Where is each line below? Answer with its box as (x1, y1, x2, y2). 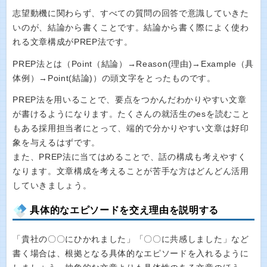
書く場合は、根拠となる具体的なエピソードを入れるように (13, 249, 249, 258)
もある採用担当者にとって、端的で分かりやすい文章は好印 (13, 124, 249, 133)
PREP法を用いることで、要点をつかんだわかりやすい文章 (13, 95, 247, 104)
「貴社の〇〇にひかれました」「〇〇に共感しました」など (13, 235, 249, 244)
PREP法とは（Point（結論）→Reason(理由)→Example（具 (13, 59, 254, 69)
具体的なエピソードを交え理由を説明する (30, 205, 219, 215)
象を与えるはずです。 (13, 138, 101, 147)
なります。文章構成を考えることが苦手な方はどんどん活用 (13, 167, 249, 176)
